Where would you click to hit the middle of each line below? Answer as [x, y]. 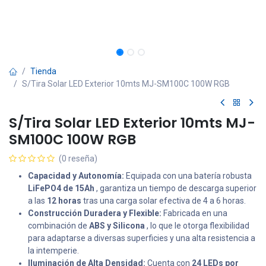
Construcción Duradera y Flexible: [95, 213]
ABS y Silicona [117, 226]
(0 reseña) [78, 159]
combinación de [58, 226]
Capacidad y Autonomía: [76, 176]
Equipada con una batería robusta [188, 176]
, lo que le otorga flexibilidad [197, 226]
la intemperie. [53, 251]
